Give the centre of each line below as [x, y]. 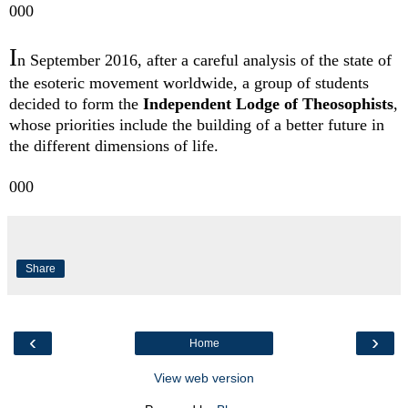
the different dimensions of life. [118, 146]
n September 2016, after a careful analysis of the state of [204, 61]
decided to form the [76, 104]
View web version [204, 378]
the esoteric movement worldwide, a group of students [189, 83]
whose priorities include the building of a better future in [197, 125]
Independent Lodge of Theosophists [268, 104]
